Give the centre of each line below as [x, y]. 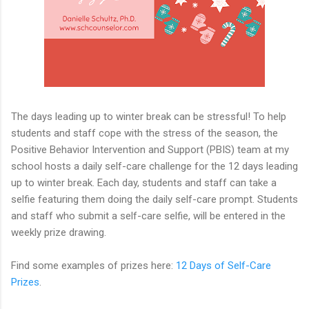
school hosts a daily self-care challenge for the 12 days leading [154, 166]
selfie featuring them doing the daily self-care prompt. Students [154, 199]
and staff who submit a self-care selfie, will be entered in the [148, 216]
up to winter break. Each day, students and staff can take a [144, 182]
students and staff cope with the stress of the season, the [144, 133]
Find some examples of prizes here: [93, 265]
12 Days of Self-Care [223, 265]
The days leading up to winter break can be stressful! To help [149, 116]
